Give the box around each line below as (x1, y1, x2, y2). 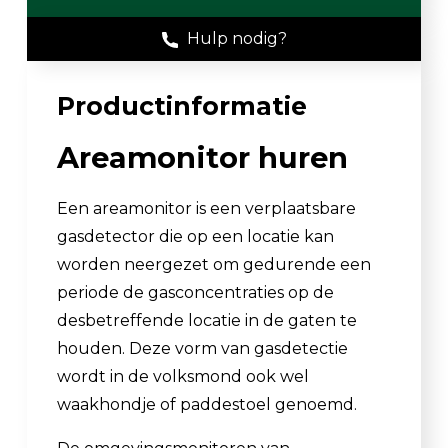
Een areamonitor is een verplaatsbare (57, 198, 356, 218)
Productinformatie (57, 90, 307, 121)
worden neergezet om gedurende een (57, 254, 371, 274)
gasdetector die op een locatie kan (57, 226, 334, 246)
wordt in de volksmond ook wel (57, 366, 309, 386)
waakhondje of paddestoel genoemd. (57, 394, 361, 414)
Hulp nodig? (182, 28, 287, 48)
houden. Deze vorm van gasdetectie (57, 338, 348, 358)
